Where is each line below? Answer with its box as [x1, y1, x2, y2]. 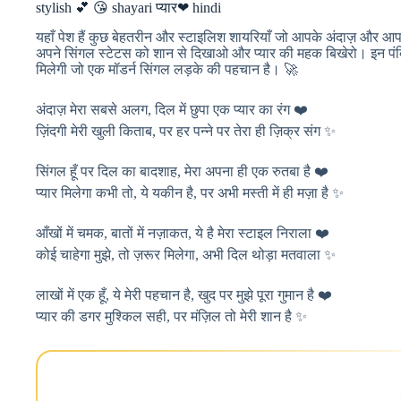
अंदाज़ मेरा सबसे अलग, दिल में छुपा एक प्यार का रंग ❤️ [36, 101, 308, 117]
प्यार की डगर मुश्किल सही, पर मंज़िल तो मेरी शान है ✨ [36, 308, 307, 324]
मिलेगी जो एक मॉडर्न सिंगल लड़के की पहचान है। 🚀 [36, 61, 298, 77]
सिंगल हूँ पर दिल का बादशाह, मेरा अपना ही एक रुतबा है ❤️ [36, 163, 328, 179]
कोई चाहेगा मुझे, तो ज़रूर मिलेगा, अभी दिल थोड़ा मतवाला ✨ [36, 246, 336, 262]
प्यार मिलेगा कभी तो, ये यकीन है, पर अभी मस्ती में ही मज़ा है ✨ [36, 184, 344, 200]
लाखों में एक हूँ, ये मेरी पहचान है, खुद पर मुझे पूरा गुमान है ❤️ [36, 286, 332, 303]
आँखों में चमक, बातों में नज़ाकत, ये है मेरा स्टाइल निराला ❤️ [36, 225, 329, 241]
